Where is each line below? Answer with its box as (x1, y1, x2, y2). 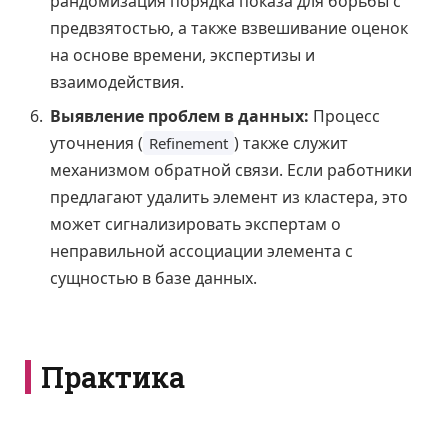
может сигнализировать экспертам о (50, 213, 341, 236)
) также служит (234, 132, 348, 155)
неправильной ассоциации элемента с (50, 240, 353, 263)
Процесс (309, 105, 380, 128)
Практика (41, 357, 185, 396)
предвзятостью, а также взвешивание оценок (50, 17, 408, 40)
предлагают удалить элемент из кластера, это (50, 186, 408, 209)
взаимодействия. (50, 71, 184, 94)
